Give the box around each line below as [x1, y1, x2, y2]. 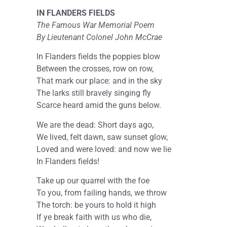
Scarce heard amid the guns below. [36, 100, 161, 110]
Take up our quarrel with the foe [36, 176, 149, 186]
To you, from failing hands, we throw [36, 188, 167, 198]
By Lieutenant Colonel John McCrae [36, 32, 162, 42]
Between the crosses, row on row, [36, 64, 154, 74]
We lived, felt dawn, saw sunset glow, [36, 132, 168, 142]
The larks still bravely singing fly [36, 88, 151, 98]
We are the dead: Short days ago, [36, 120, 154, 130]
